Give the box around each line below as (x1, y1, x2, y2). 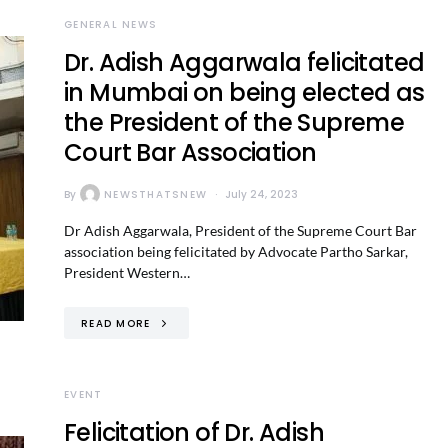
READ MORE (81, 315, 151, 331)
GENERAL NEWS (64, 17, 157, 32)
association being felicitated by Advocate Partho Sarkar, (64, 243, 408, 260)
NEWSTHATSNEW (104, 186, 207, 202)
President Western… (64, 264, 190, 281)
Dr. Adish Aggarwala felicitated (64, 46, 425, 79)
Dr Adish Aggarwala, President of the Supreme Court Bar (64, 222, 417, 239)
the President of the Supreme (64, 106, 405, 139)
